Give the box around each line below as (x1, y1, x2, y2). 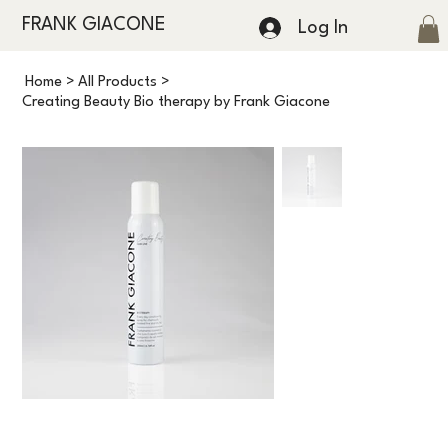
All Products (78, 75, 158, 91)
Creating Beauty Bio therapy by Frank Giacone (22, 95, 331, 111)
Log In (298, 18, 349, 37)
